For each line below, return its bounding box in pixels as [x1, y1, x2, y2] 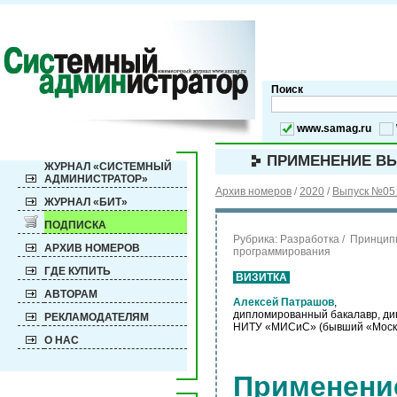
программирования [233, 245, 331, 258]
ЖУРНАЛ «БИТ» [44, 196, 128, 208]
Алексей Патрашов [233, 296, 334, 308]
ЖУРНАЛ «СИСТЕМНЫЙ [44, 160, 172, 173]
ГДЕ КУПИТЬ [44, 265, 111, 277]
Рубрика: [233, 233, 280, 245]
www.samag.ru [297, 122, 371, 135]
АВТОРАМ [44, 288, 97, 300]
